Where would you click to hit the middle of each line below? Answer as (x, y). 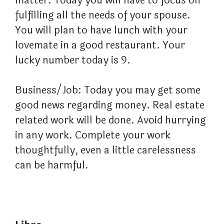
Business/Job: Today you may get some (108, 90)
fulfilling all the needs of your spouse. (103, 15)
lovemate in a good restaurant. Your (100, 45)
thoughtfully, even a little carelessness (105, 150)
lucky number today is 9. (73, 60)
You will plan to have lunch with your (101, 30)
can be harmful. (52, 165)
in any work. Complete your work (93, 135)
